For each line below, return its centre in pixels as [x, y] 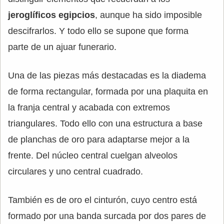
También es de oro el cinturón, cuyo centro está [102, 200]
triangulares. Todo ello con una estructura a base [105, 124]
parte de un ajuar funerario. [62, 47]
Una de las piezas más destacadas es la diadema [107, 76]
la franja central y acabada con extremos [89, 108]
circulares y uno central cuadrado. [75, 172]
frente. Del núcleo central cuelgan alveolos [93, 156]
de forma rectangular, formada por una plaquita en [108, 92]
